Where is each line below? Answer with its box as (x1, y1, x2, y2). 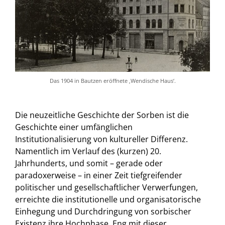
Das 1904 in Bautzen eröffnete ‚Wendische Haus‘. (49, 77, 176, 85)
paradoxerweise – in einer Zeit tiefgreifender (15, 170, 182, 181)
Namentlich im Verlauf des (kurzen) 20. (15, 146, 161, 157)
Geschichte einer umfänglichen (15, 122, 133, 133)
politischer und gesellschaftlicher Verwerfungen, (15, 182, 198, 193)
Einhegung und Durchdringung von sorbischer (15, 206, 191, 217)
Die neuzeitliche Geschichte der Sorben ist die (15, 109, 189, 121)
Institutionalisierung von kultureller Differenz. (15, 134, 188, 145)
